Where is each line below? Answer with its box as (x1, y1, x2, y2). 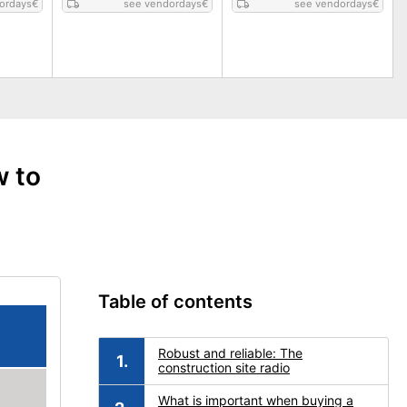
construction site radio (158, 360, 290, 375)
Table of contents (98, 291, 253, 313)
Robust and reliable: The (158, 345, 303, 361)
